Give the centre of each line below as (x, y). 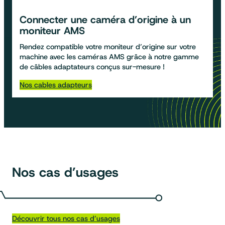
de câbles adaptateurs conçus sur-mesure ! (92, 67)
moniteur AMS (52, 30)
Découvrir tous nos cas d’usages (66, 219)
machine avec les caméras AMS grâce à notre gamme (109, 57)
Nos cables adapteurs (56, 85)
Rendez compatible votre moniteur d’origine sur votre (108, 46)
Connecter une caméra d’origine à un (105, 19)
